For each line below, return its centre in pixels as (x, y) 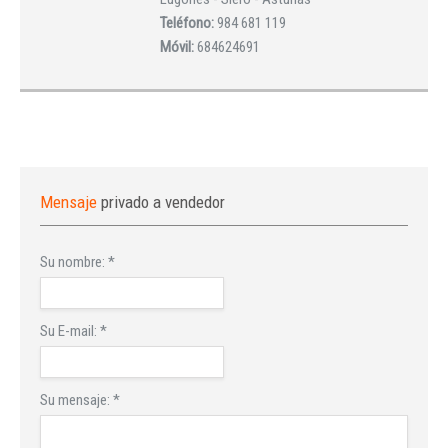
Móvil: (178, 47)
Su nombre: (74, 262)
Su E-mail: (70, 330)
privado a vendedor (163, 202)
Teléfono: (188, 23)
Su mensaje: (76, 399)
